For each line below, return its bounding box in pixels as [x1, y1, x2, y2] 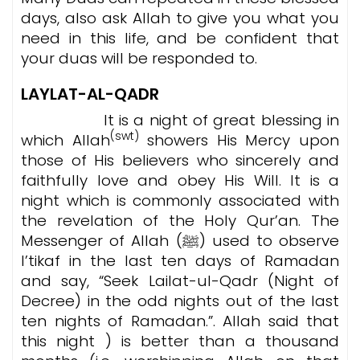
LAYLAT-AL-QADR [21, 83, 159, 105]
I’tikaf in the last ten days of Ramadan [21, 250, 339, 272]
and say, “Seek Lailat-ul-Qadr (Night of [21, 270, 339, 292]
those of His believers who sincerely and [21, 149, 339, 171]
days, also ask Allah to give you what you [21, 7, 339, 29]
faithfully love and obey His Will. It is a [21, 170, 339, 191]
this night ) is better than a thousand [21, 330, 339, 352]
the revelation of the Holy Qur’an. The [21, 210, 339, 231]
